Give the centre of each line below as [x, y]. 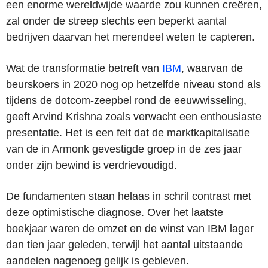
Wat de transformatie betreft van [84, 68]
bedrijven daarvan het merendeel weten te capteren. [130, 37]
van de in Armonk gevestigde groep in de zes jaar [124, 149]
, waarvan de [212, 68]
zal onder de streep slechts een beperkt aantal [116, 21]
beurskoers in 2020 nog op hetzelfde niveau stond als [133, 84]
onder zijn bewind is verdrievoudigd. [92, 165]
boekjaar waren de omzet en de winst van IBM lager [130, 228]
